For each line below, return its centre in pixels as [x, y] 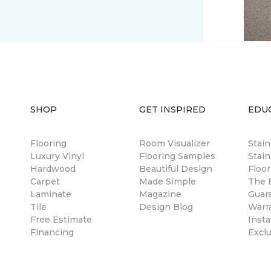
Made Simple [168, 182]
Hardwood [53, 169]
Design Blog [166, 207]
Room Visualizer [175, 144]
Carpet [45, 182]
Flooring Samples [177, 156]
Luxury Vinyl [57, 156]
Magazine [160, 194]
